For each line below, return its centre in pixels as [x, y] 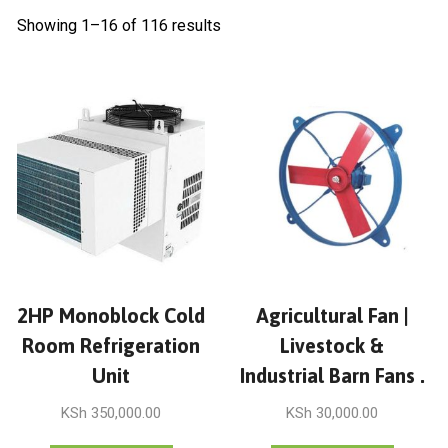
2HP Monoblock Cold [111, 316]
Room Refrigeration [111, 346]
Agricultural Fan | [332, 316]
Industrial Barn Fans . [332, 376]
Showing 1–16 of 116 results [119, 25]
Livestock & [332, 346]
